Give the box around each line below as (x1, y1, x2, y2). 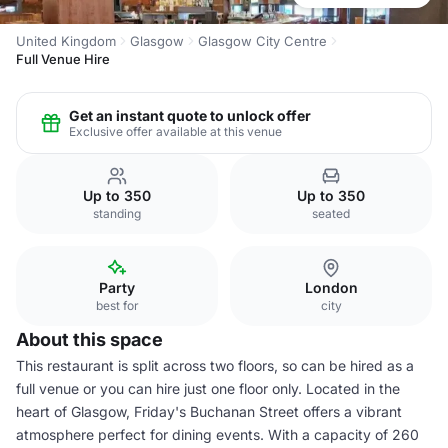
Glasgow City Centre (198, 33, 327, 49)
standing (93, 206, 141, 221)
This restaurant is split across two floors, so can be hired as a (16, 357, 414, 374)
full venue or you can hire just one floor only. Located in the (16, 380, 400, 397)
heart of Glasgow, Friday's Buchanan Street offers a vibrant (16, 403, 402, 420)
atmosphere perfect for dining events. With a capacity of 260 (16, 426, 419, 443)
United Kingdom (16, 33, 116, 49)
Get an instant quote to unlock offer (69, 106, 311, 124)
